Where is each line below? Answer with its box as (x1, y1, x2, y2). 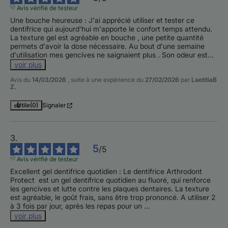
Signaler (42, 101, 66, 109)
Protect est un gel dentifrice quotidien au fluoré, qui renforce (10, 176, 211, 185)
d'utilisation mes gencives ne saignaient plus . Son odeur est (10, 50, 208, 60)
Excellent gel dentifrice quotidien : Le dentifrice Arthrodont (10, 167, 202, 176)
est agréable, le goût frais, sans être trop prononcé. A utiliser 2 (10, 193, 215, 202)
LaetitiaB (191, 76, 217, 84)
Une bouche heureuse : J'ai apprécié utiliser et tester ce (10, 16, 194, 25)
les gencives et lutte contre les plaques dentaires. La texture (10, 184, 209, 193)
